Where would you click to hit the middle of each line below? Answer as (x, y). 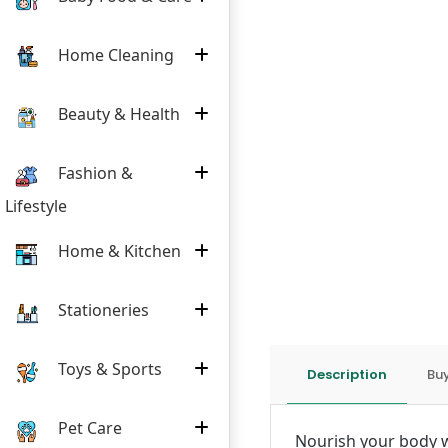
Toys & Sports (108, 368)
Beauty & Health (117, 113)
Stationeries (101, 309)
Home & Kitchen (117, 250)
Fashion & (93, 172)
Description (347, 374)
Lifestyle (36, 206)
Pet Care (88, 427)
